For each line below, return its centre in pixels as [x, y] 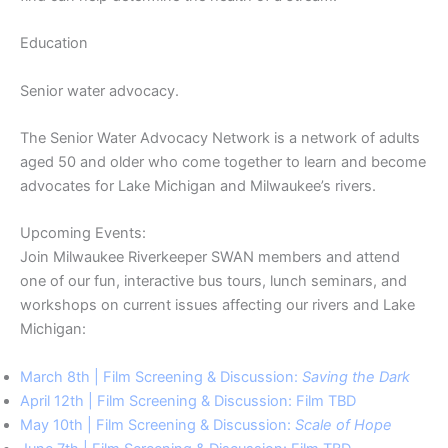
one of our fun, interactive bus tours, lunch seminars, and [213, 281]
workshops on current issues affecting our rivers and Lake [217, 305]
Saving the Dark [356, 376]
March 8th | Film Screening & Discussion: [161, 376]
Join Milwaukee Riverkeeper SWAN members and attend [210, 257]
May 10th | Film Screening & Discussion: [157, 424]
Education [54, 43]
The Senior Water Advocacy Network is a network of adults [220, 137]
